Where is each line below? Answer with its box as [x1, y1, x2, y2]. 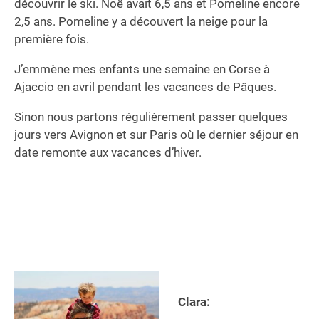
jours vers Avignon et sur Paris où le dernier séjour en [14, 127, 298, 142]
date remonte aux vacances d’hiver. [14, 145, 202, 160]
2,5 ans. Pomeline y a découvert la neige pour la [14, 14, 268, 29]
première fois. [14, 32, 89, 47]
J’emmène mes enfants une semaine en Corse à [14, 62, 270, 77]
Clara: [177, 295, 210, 310]
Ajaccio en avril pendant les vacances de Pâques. [14, 80, 276, 95]
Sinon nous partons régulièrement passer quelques [14, 110, 288, 125]
